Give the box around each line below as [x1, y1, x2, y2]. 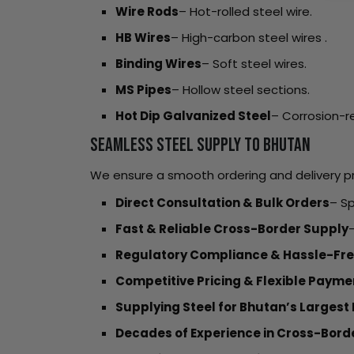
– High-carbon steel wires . [171, 29, 327, 46]
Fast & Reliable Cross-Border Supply [115, 220, 348, 237]
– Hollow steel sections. [171, 81, 310, 98]
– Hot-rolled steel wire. [179, 3, 312, 20]
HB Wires [115, 29, 171, 46]
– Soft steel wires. [201, 55, 307, 72]
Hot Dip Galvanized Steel [115, 107, 271, 124]
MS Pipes [115, 81, 171, 98]
